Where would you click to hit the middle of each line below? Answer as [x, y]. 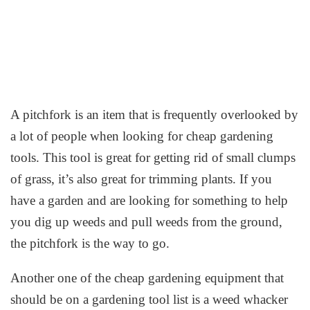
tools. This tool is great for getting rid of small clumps [153, 157]
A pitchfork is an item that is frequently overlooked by [155, 114]
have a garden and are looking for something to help [149, 200]
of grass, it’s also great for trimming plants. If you [142, 179]
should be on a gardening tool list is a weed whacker [149, 300]
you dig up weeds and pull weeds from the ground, [147, 221]
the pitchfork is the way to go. [90, 243]
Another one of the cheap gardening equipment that [147, 278]
